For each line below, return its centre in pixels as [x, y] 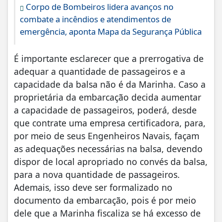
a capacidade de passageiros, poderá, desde [105, 110]
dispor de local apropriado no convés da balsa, [111, 162]
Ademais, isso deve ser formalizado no [93, 188]
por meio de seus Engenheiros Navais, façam [107, 136]
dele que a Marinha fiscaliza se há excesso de [107, 213]
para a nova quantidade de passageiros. [97, 175]
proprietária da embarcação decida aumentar [108, 97]
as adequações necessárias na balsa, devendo [108, 149]
